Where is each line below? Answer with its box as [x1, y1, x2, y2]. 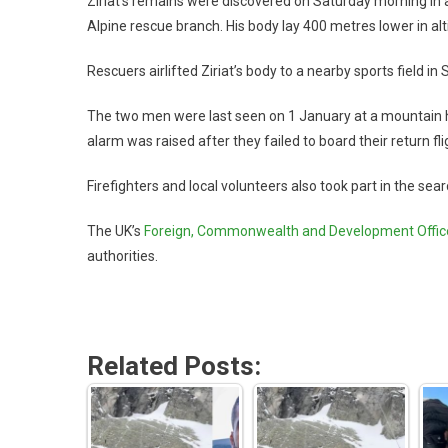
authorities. [87, 247, 158, 264]
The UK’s [87, 222, 144, 239]
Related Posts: [87, 350, 261, 381]
